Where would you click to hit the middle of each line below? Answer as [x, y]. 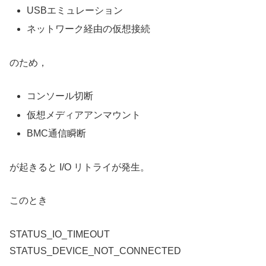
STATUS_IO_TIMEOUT [60, 235]
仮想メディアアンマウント [84, 115]
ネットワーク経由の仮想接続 [89, 28]
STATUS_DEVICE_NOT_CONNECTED [95, 251]
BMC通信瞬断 [57, 133]
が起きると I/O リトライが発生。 [80, 167]
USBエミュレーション [75, 10]
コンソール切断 [60, 96]
